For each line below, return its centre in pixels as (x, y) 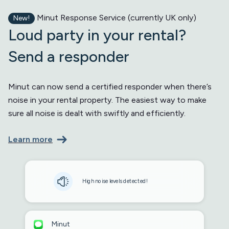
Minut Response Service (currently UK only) (115, 17)
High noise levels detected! (115, 181)
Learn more (30, 139)
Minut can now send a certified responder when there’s (110, 86)
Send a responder (69, 56)
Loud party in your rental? (97, 35)
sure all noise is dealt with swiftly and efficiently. (97, 113)
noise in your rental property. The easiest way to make (107, 100)
